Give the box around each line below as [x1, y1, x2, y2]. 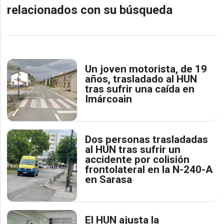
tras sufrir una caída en [85, 82, 195, 95]
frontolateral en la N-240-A [85, 163, 213, 175]
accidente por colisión [85, 153, 190, 165]
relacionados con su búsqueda [7, 2, 173, 17]
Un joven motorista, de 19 [85, 62, 207, 75]
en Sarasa [85, 173, 132, 185]
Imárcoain [85, 92, 132, 105]
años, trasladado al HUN [85, 72, 197, 85]
